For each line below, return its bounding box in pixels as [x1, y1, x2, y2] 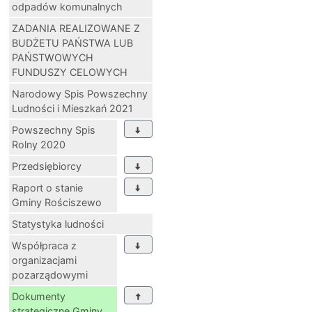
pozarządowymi [12, 269, 88, 281]
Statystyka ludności [12, 218, 104, 231]
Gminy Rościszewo [12, 196, 102, 209]
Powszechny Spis [12, 124, 95, 136]
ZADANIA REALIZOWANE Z [12, 22, 140, 35]
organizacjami [12, 254, 77, 267]
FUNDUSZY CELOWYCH [12, 66, 127, 79]
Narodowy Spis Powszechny [12, 88, 148, 100]
